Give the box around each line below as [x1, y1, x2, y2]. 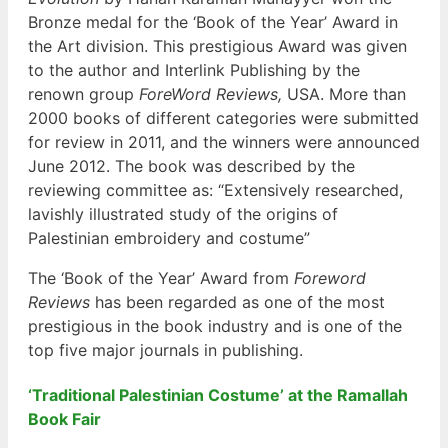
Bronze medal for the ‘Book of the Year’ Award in [28, 11, 398, 32]
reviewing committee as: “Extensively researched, [28, 179, 403, 200]
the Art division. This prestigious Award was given [28, 35, 407, 56]
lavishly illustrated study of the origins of [28, 203, 338, 224]
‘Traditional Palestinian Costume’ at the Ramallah [28, 385, 408, 406]
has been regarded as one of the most [90, 291, 385, 312]
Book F [28, 409, 81, 430]
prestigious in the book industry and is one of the [28, 315, 402, 336]
